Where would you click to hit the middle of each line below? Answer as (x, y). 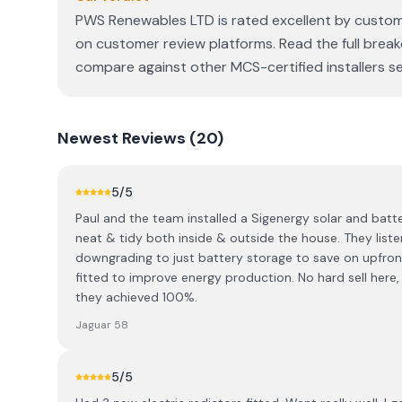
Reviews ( (157, 138)
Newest (88, 138)
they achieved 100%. (136, 297)
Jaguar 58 (102, 325)
